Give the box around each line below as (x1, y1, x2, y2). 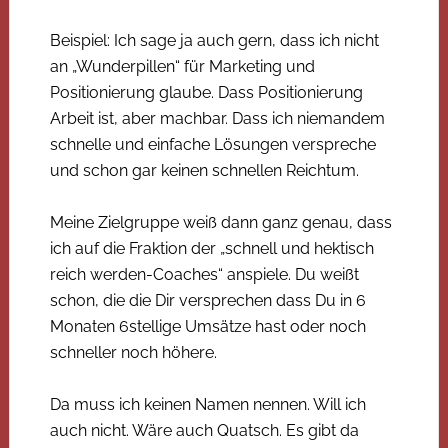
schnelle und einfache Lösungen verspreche (49, 134, 376, 154)
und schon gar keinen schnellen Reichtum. (49, 160, 359, 180)
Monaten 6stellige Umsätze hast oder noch (49, 316, 366, 336)
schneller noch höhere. (49, 342, 217, 362)
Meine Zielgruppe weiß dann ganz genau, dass (49, 212, 392, 232)
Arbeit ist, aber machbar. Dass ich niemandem (49, 108, 385, 128)
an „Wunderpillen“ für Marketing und (49, 56, 315, 76)
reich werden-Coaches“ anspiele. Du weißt (49, 264, 359, 284)
